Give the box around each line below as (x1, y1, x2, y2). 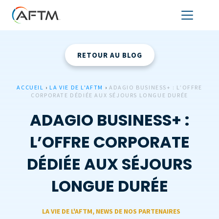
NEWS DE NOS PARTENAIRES (96, 207, 180, 216)
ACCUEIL (17, 84, 44, 91)
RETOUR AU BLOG (77, 50, 142, 60)
